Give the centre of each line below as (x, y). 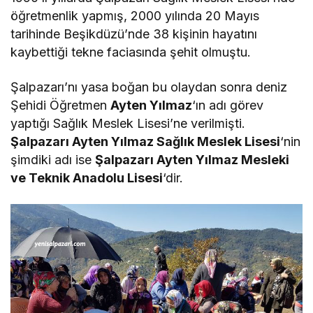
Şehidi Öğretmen (61, 105)
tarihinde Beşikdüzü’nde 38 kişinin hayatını (134, 34)
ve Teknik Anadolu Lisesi (87, 178)
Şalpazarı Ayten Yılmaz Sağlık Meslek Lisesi (146, 142)
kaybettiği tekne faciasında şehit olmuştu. (131, 52)
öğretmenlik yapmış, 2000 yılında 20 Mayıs (135, 16)
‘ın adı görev (228, 105)
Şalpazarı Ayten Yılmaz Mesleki (192, 160)
